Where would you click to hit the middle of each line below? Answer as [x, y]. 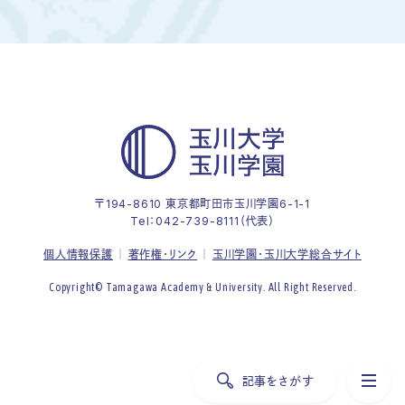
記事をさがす [278, 380]
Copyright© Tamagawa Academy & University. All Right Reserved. [202, 287]
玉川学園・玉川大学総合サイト [287, 254]
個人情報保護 [78, 254]
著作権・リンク [163, 254]
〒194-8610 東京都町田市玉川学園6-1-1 [202, 203]
